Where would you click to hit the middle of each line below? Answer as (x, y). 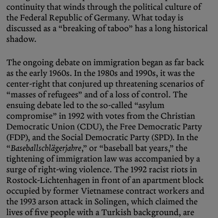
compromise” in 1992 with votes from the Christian (101, 116)
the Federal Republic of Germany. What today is (95, 18)
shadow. (21, 39)
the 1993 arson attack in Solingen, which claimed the (102, 202)
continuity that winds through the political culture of (104, 7)
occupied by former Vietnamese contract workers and (105, 191)
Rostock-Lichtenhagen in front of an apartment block (105, 180)
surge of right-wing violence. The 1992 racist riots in (102, 170)
